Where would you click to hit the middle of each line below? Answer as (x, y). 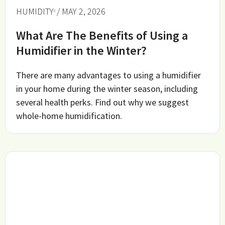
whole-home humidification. (69, 116)
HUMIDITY (35, 11)
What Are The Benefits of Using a (102, 35)
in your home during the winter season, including (107, 88)
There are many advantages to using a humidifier (109, 75)
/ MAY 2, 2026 (81, 11)
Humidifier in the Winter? (82, 50)
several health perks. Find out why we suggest (103, 102)
